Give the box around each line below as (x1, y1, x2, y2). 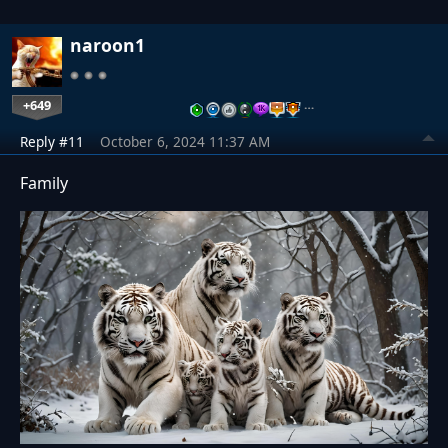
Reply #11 (20, 131, 84, 151)
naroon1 (70, 32, 145, 57)
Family (20, 171, 68, 194)
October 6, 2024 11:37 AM (100, 131, 270, 151)
